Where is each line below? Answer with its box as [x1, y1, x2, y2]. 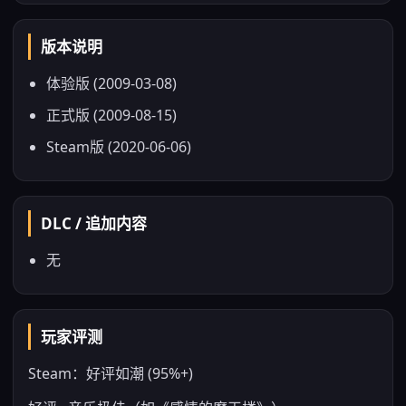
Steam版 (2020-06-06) [46, 137, 191, 157]
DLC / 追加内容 [41, 213, 147, 234]
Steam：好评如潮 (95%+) [28, 363, 193, 383]
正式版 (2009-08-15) [46, 105, 177, 125]
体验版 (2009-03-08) [46, 73, 177, 93]
